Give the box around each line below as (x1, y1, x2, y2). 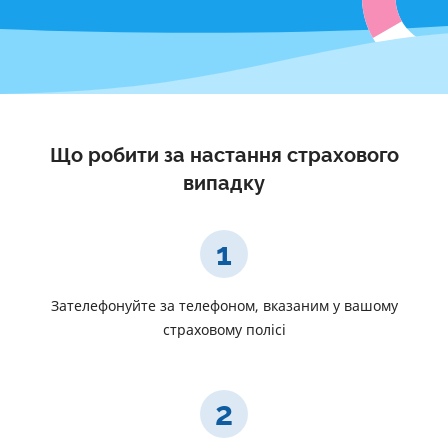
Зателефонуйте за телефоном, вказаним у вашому (50, 296, 398, 316)
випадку (183, 172, 265, 196)
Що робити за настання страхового (49, 144, 399, 168)
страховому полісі (162, 320, 286, 340)
